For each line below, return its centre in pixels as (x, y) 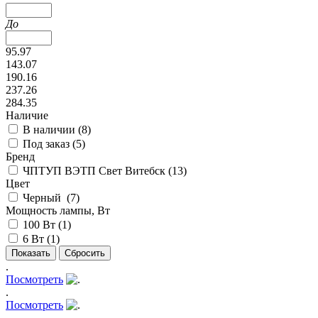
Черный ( (46, 197)
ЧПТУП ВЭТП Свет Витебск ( (97, 170)
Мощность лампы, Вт (58, 210)
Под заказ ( (49, 143)
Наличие (27, 115)
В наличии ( (52, 129)
